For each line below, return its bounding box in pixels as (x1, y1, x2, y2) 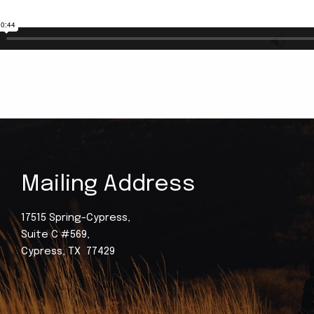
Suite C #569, (21, 228, 90, 240)
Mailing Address (21, 172, 196, 196)
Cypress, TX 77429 (21, 245, 116, 257)
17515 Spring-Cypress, (21, 212, 131, 224)
